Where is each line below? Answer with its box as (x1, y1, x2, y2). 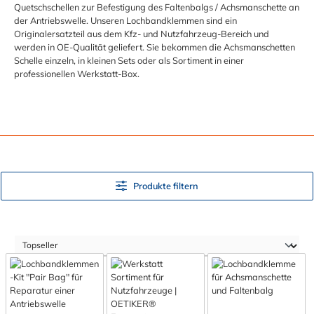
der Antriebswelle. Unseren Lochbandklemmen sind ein (14, 14, 237, 26)
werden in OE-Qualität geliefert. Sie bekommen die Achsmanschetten (14, 41, 295, 53)
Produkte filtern (132, 179, 198, 191)
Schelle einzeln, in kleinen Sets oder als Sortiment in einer (14, 54, 244, 66)
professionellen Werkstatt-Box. (14, 67, 139, 79)
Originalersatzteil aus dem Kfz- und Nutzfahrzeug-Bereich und (14, 27, 269, 39)
